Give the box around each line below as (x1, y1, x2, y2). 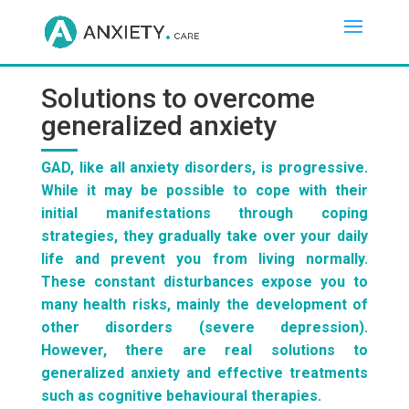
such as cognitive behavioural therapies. (40, 387, 321, 404)
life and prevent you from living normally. (40, 250, 369, 267)
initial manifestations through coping (40, 204, 369, 222)
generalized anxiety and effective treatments (40, 364, 369, 382)
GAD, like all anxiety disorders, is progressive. (40, 159, 369, 176)
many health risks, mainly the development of (40, 296, 369, 313)
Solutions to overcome (40, 82, 315, 114)
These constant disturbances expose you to (40, 273, 369, 290)
